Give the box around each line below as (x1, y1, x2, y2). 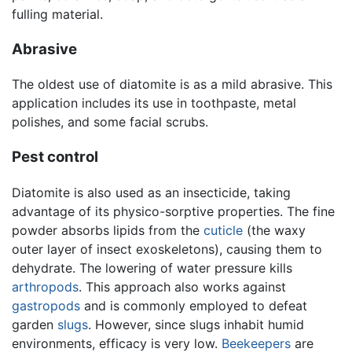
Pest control (12, 148, 98, 167)
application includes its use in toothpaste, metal (12, 95, 296, 112)
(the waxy (243, 222, 306, 238)
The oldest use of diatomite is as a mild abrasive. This (12, 76, 332, 93)
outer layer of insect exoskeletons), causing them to (12, 240, 322, 257)
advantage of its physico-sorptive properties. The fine (12, 203, 335, 219)
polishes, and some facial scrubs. (12, 114, 208, 130)
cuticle (203, 222, 243, 238)
